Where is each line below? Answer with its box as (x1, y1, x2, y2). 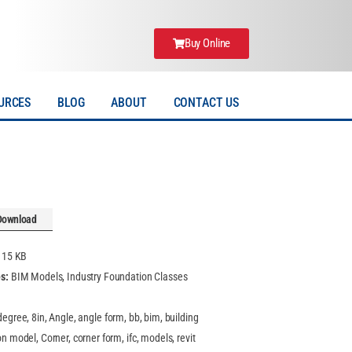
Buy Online (184, 36, 231, 50)
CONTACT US (173, 95, 240, 110)
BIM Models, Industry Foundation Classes (10, 270, 188, 283)
